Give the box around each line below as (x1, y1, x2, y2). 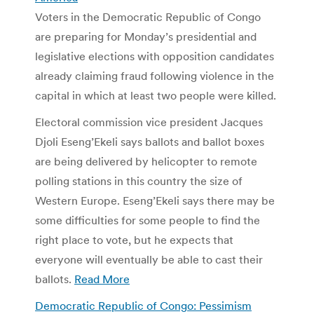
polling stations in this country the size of (35, 173, 243, 188)
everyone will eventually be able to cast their (35, 252, 263, 266)
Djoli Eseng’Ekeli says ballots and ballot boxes (35, 134, 264, 149)
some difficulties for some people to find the (35, 212, 260, 227)
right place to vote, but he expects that (35, 232, 233, 247)
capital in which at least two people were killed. (35, 88, 276, 102)
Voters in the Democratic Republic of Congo (35, 9, 261, 24)
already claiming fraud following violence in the (35, 68, 274, 83)
